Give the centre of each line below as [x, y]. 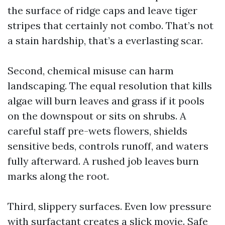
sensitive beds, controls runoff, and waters [108, 146]
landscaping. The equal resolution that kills [110, 86]
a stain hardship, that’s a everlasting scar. [105, 40]
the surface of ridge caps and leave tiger [102, 10]
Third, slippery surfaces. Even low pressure [109, 206]
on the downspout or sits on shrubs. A [97, 116]
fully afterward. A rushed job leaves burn [103, 161]
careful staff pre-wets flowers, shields [97, 131]
